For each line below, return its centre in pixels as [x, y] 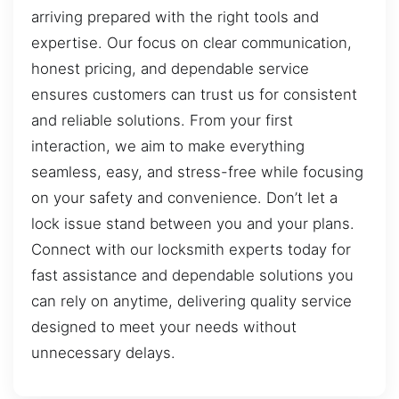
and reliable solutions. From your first [162, 120]
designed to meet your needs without [164, 326]
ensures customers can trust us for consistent [194, 94]
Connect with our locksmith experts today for [191, 249]
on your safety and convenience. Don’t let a [184, 197]
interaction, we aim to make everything [168, 146]
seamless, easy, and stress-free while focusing [197, 171]
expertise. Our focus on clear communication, [191, 42]
